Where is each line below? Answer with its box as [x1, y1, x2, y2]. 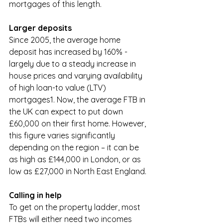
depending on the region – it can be [9, 142, 141, 152]
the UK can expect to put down [9, 107, 125, 116]
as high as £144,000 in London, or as [9, 154, 143, 164]
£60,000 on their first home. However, [9, 118, 148, 128]
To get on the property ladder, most [9, 202, 142, 212]
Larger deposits [9, 23, 72, 33]
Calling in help [9, 190, 62, 200]
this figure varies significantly [9, 130, 117, 140]
